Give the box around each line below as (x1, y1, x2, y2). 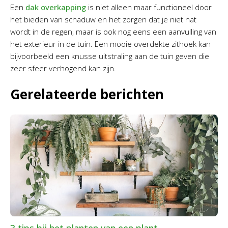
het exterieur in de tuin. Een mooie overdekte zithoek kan (10, 39, 211, 49)
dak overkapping (25, 2, 86, 13)
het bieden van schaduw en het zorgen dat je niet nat (10, 14, 196, 25)
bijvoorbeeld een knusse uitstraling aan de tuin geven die (10, 51, 209, 62)
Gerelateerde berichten (10, 85, 164, 104)
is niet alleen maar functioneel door (86, 2, 212, 13)
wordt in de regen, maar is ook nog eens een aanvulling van (10, 26, 216, 37)
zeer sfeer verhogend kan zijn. (10, 63, 116, 74)
